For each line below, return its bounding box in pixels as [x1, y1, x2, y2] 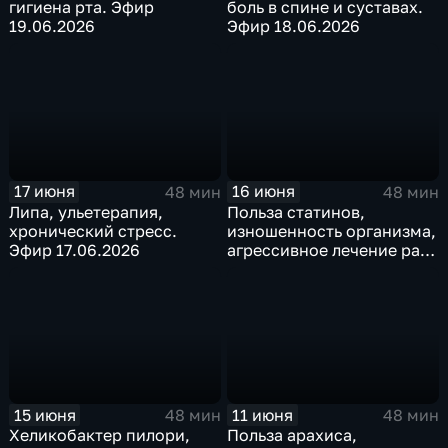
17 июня [13, 181, 75, 202]
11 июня [232, 404, 294, 425]
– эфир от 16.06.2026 [227, 258, 393, 279]
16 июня [232, 181, 296, 202]
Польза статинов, [227, 201, 366, 222]
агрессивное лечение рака [227, 239, 439, 260]
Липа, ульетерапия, [9, 201, 164, 222]
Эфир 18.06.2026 [227, 16, 361, 37]
